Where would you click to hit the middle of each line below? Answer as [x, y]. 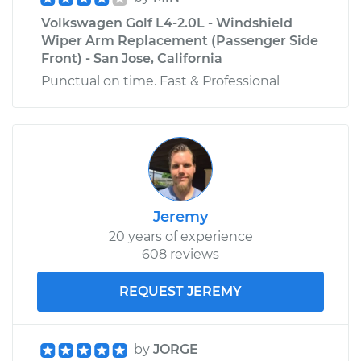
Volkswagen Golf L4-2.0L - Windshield [167, 23]
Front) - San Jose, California [132, 58]
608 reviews [180, 254]
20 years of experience [180, 236]
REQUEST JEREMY [180, 291]
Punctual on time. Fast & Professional [160, 81]
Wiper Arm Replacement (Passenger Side [180, 40]
